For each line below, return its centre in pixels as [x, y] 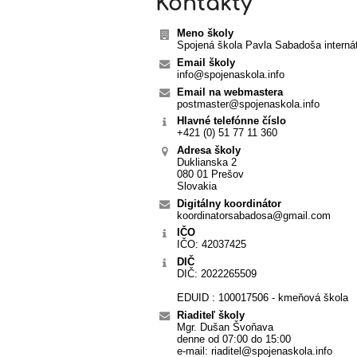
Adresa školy [208, 150]
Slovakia [196, 186]
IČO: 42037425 [211, 245]
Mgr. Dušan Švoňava [225, 327]
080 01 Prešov [210, 174]
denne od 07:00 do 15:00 [233, 339]
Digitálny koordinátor [229, 203]
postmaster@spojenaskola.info [248, 104]
